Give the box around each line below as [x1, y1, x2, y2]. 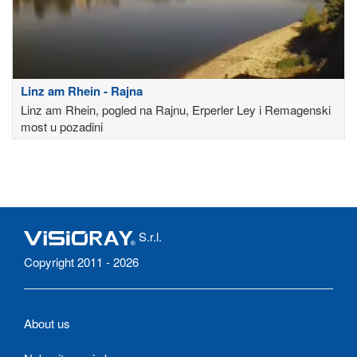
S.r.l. [135, 228, 162, 245]
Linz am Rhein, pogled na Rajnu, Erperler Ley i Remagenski [21, 101, 331, 119]
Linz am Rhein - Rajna [21, 82, 143, 100]
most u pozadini [21, 118, 103, 135]
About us [24, 315, 70, 332]
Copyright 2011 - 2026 [24, 253, 139, 271]
